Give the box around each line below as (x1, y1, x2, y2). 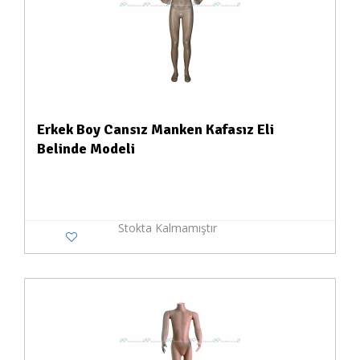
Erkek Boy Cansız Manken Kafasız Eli (37, 121, 274, 138)
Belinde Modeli (37, 140, 135, 157)
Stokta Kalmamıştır (117, 220, 217, 235)
